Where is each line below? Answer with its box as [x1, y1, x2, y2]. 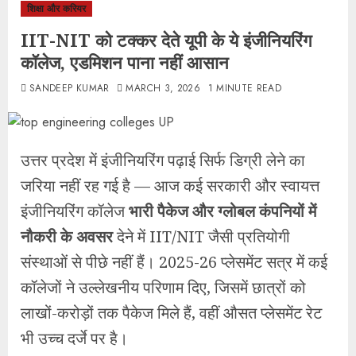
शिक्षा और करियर [27, 2, 86, 16]
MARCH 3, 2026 [126, 81, 201, 95]
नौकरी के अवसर [21, 226, 113, 247]
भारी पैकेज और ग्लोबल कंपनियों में [129, 200, 316, 222]
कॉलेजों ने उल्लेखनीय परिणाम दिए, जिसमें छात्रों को [21, 277, 306, 298]
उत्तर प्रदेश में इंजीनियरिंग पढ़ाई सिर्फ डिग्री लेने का [21, 149, 305, 171]
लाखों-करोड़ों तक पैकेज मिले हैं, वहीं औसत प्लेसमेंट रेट [21, 302, 322, 323]
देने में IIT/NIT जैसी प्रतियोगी [113, 226, 290, 247]
